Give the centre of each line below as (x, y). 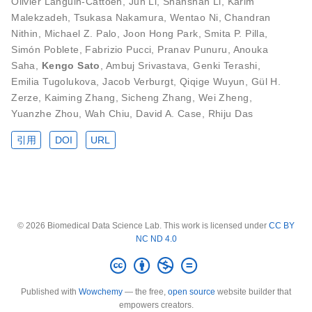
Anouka (251, 49)
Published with (50, 292)
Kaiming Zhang (80, 97)
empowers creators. (156, 305)
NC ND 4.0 (156, 239)
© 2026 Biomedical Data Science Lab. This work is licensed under (143, 225)
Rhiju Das (231, 114)
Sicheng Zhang (157, 97)
